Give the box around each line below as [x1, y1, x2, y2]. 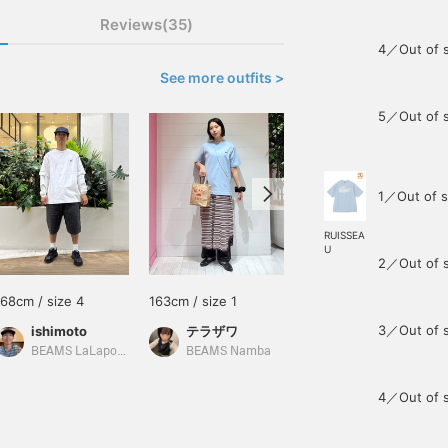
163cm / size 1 [149, 293, 237, 309]
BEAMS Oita [341, 345, 407, 358]
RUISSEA [324, 229, 365, 242]
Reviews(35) [99, 15, 193, 34]
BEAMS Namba [186, 345, 271, 358]
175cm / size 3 [304, 293, 393, 309]
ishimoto [31, 323, 87, 339]
